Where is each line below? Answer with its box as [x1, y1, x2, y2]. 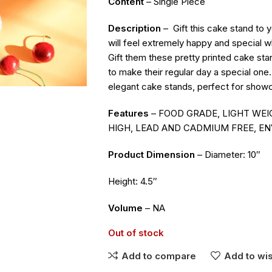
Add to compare [121, 250, 196, 262]
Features [107, 107, 149, 119]
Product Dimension [107, 149, 195, 160]
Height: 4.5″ [107, 175, 157, 187]
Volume [107, 202, 143, 214]
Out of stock [107, 227, 164, 239]
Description [107, 22, 161, 34]
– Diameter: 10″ [194, 149, 260, 160]
